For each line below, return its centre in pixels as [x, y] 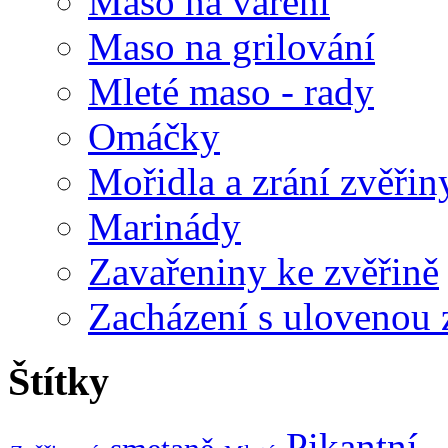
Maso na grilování [231, 46]
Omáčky [154, 136]
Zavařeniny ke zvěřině [263, 271]
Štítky [58, 381]
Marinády [164, 226]
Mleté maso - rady [231, 91]
